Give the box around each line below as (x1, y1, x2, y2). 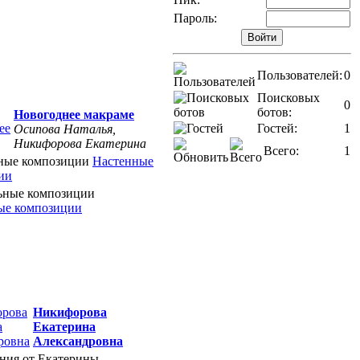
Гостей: (257, 121, 297, 136)
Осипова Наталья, (14, 122, 116, 136)
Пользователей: (257, 68, 342, 83)
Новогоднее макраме (14, 108, 134, 121)
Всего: (264, 144, 299, 158)
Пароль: (174, 11, 217, 26)
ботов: (257, 105, 292, 120)
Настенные (92, 154, 153, 168)
